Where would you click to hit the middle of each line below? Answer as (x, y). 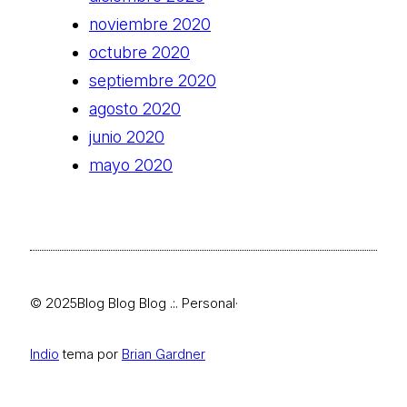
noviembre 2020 (150, 24)
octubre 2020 (139, 52)
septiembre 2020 (153, 80)
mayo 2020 (131, 164)
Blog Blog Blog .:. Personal (156, 303)
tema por (90, 353)
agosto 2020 (135, 108)
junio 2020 (127, 136)
